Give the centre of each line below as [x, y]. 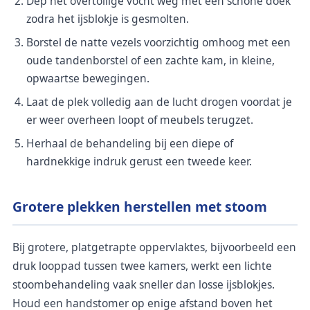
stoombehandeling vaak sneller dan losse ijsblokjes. [144, 285]
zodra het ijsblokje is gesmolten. [108, 18]
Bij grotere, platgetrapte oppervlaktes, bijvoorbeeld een [154, 247]
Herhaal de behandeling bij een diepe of [130, 143]
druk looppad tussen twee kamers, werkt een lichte [142, 266]
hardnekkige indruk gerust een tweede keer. [139, 161]
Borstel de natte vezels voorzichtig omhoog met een [158, 42]
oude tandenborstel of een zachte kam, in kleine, [151, 60]
